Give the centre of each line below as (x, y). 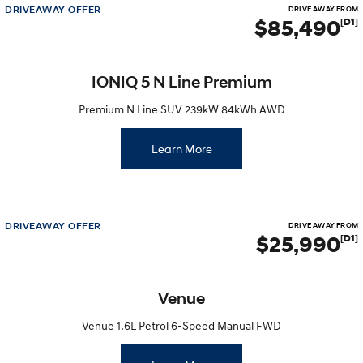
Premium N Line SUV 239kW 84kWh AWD (181, 109)
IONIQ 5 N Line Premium (181, 82)
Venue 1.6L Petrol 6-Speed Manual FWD (181, 325)
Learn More (181, 149)
